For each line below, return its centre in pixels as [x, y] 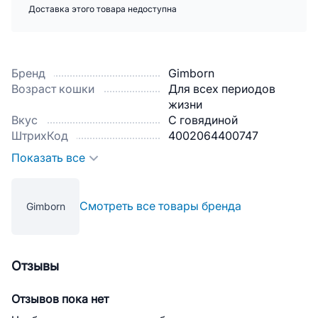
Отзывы [35, 266]
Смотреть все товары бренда [160, 206]
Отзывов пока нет [60, 299]
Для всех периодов [222, 89]
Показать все [48, 158]
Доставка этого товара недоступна [103, 9]
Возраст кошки [53, 89]
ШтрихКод [40, 136]
